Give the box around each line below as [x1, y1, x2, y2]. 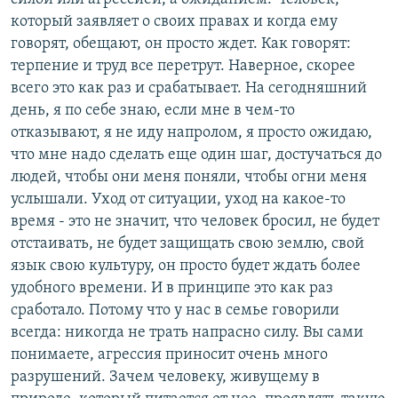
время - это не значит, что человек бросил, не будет [11, 213, 379, 231]
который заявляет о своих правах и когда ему [11, 13, 338, 31]
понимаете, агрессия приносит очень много [11, 346, 328, 364]
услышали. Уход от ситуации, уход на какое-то [11, 191, 346, 209]
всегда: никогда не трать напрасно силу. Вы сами [11, 324, 363, 342]
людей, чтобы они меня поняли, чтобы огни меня [11, 169, 367, 187]
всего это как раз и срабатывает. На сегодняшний [11, 80, 367, 98]
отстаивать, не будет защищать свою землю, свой [11, 235, 364, 253]
